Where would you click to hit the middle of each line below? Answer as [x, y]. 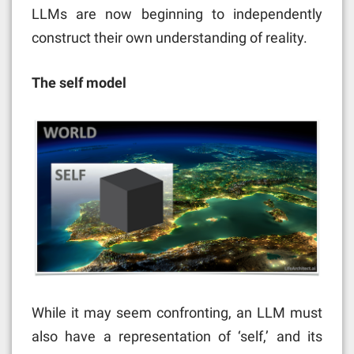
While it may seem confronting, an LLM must [177, 312]
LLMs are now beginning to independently [177, 13]
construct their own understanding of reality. [169, 37]
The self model [79, 82]
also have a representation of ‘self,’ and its [177, 336]
